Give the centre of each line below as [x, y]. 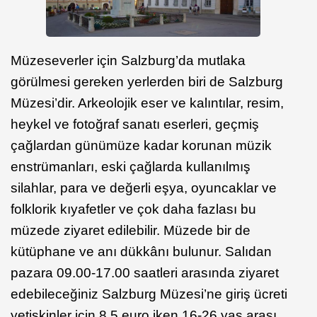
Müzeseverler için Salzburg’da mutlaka [128, 61]
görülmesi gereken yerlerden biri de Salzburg [147, 82]
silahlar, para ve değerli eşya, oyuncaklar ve [144, 188]
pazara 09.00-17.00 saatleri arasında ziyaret [145, 273]
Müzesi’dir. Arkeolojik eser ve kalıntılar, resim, [147, 103]
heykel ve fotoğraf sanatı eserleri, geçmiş [135, 125]
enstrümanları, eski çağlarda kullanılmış [131, 167]
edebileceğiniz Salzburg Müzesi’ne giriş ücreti [149, 294]
